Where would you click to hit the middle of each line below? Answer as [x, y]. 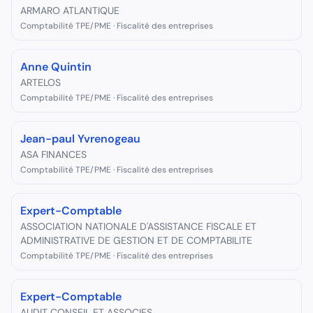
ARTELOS [41, 82]
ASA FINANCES [53, 154]
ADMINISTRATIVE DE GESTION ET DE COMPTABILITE [136, 240]
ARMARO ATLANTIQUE [70, 10]
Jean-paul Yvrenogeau [80, 139]
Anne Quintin [56, 67]
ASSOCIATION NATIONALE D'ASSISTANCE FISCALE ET [138, 226]
